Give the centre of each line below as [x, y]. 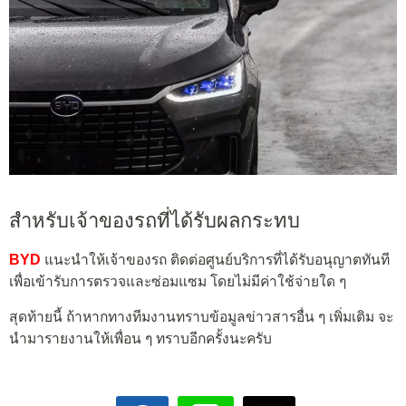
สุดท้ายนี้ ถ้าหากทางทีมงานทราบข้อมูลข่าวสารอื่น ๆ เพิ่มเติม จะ [201, 317]
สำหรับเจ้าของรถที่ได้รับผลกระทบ [155, 221]
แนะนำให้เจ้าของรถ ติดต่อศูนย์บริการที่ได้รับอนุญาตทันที [215, 259]
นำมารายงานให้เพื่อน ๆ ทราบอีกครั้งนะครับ [140, 339]
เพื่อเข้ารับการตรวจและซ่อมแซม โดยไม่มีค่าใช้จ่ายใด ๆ [178, 281]
